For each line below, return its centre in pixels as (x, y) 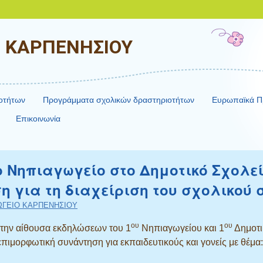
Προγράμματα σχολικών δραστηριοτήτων (119, 100)
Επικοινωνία (38, 119)
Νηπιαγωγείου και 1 (182, 228)
